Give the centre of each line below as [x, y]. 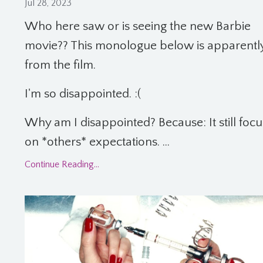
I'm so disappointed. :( [83, 94]
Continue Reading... [62, 165]
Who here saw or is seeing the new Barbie [138, 26]
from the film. [60, 65]
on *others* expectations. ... [97, 142]
